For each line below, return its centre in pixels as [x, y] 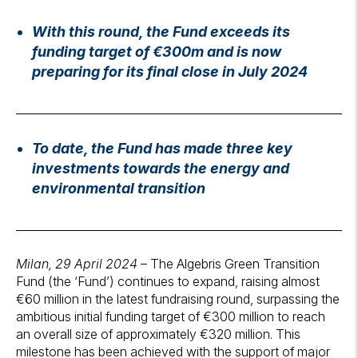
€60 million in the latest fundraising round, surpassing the [178, 299]
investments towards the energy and [161, 168]
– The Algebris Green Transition [229, 264]
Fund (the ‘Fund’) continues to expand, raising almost [168, 281]
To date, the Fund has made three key [162, 148]
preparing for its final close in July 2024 [170, 72]
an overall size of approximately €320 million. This [158, 334]
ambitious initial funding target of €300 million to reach [171, 316]
